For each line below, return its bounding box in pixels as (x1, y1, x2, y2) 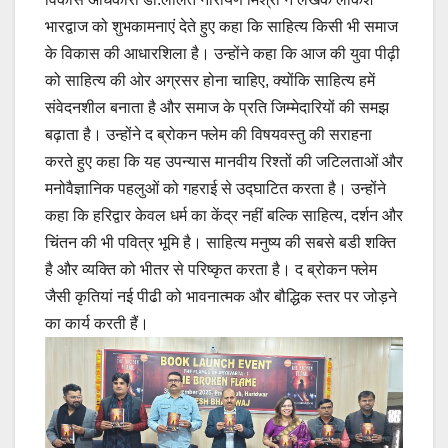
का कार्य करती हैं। (45, 315, 149, 332)
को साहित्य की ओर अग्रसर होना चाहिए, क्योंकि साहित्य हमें (45, 72, 375, 89)
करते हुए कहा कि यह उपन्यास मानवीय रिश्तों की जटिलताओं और (45, 153, 403, 170)
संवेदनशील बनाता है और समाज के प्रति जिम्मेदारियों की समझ (45, 99, 389, 116)
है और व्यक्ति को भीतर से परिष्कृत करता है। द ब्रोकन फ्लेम (45, 261, 377, 278)
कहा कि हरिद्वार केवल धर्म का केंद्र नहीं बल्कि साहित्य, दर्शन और (45, 207, 403, 224)
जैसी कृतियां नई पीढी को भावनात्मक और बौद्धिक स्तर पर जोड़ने (45, 288, 397, 305)
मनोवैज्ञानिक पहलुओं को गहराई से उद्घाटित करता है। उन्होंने (45, 180, 386, 197)
